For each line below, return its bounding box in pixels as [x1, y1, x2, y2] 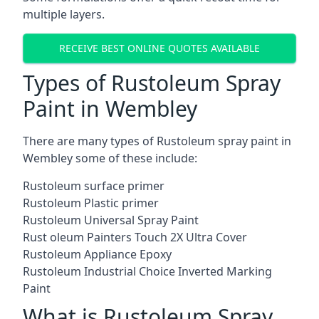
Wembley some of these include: [23, 150, 197, 166]
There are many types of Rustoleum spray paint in [23, 132, 291, 149]
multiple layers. [23, 6, 105, 22]
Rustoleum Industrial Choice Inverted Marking [23, 263, 272, 279]
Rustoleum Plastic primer [23, 194, 159, 211]
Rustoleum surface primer [23, 177, 164, 194]
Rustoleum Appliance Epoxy [23, 246, 172, 262]
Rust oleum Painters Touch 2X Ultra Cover [23, 229, 247, 245]
